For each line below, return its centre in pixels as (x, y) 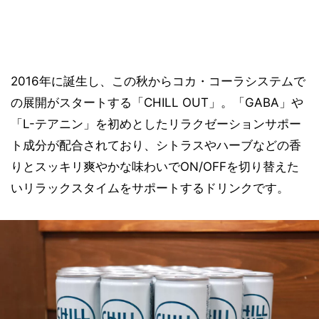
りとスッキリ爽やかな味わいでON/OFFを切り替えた (155, 167)
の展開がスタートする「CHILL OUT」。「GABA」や (157, 103)
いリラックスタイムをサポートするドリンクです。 (150, 188)
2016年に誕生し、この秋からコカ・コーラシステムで (158, 81)
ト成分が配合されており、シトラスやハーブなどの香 (156, 145)
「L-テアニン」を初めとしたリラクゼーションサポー (156, 124)
